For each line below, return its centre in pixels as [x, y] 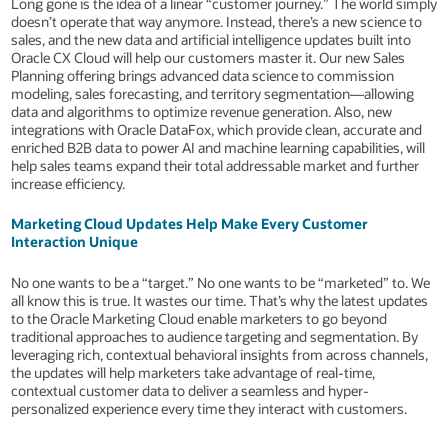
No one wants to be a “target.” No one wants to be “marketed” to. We [220, 282]
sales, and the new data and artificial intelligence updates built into [210, 39]
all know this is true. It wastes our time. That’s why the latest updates [219, 300]
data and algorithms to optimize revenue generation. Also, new [201, 111]
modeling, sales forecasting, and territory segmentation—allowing [212, 93]
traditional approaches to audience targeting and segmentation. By [214, 336]
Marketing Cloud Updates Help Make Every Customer [189, 224]
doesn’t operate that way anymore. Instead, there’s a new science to [216, 21]
